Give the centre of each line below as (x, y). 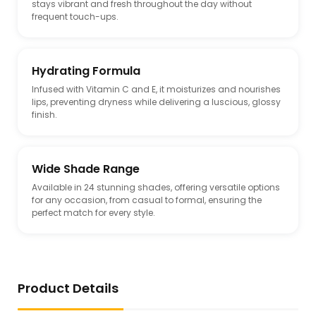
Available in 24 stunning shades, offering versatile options (156, 188)
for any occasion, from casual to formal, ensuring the (147, 200)
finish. (44, 115)
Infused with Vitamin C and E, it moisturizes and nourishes (156, 90)
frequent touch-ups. (75, 17)
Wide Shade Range (86, 169)
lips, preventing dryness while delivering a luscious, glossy (156, 102)
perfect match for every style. (93, 213)
